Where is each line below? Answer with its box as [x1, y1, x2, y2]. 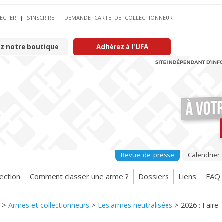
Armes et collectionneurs [8, 200, 89, 210]
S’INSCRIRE [27, 14, 54, 21]
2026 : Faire [181, 200, 218, 210]
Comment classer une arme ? [30, 171, 129, 181]
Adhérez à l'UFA [96, 42, 148, 51]
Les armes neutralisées [98, 200, 172, 210]
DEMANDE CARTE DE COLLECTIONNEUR [64, 14, 173, 21]
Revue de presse [121, 150, 174, 159]
